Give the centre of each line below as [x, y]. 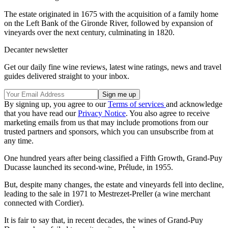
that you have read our [41, 113]
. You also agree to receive [168, 113]
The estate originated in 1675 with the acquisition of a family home [111, 14]
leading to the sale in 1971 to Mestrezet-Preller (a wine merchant [107, 194]
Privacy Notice [102, 113]
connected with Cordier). [44, 203]
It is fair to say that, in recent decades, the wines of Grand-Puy [104, 220]
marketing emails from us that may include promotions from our [106, 123]
